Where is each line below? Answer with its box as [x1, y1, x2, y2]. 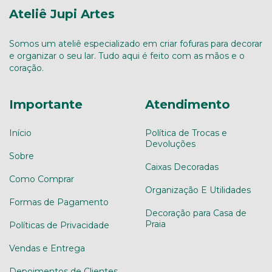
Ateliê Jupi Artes [9, 7, 115, 21]
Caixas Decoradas [145, 161, 219, 173]
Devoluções [145, 138, 195, 150]
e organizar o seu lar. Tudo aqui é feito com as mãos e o [9, 50, 245, 61]
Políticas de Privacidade [9, 220, 109, 231]
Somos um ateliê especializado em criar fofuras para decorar [9, 38, 262, 49]
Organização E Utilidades [145, 185, 251, 196]
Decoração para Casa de [145, 208, 246, 219]
